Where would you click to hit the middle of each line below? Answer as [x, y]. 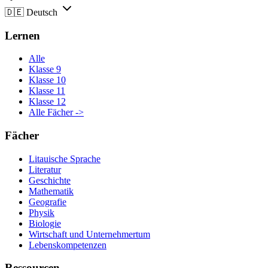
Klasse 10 [47, 80]
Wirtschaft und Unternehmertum [89, 234]
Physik [42, 212]
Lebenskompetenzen [68, 245]
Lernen [22, 35]
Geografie [48, 202]
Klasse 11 [47, 91]
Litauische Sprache [65, 159]
